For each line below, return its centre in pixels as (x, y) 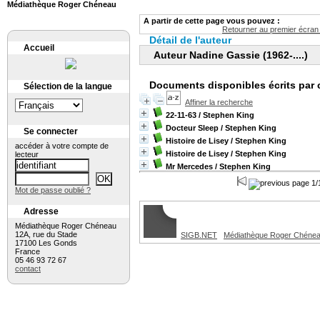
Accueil (39, 48)
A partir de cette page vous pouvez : (212, 21)
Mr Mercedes (189, 166)
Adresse (41, 211)
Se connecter (51, 131)
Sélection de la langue (68, 86)
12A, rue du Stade (46, 234)
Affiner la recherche (219, 102)
